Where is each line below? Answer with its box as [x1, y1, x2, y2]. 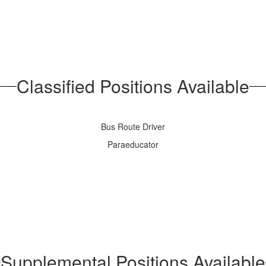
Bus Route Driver [101, 121, 165, 132]
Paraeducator [107, 138, 159, 150]
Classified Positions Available [17, 73, 249, 99]
